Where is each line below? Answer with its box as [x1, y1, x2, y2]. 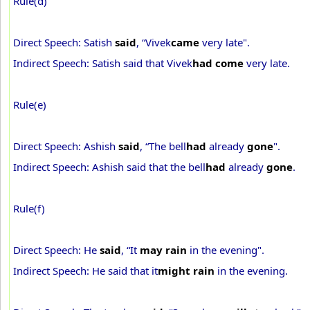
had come [192, 56, 244, 70]
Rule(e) [13, 98, 46, 111]
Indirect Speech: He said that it [13, 264, 158, 277]
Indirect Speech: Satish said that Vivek [13, 56, 192, 70]
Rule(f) [13, 201, 45, 215]
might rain [158, 264, 217, 277]
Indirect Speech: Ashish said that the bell [13, 160, 206, 174]
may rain [140, 243, 187, 257]
